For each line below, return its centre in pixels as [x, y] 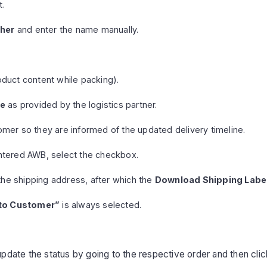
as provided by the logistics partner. [81, 104]
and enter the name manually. [77, 29]
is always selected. [101, 204]
